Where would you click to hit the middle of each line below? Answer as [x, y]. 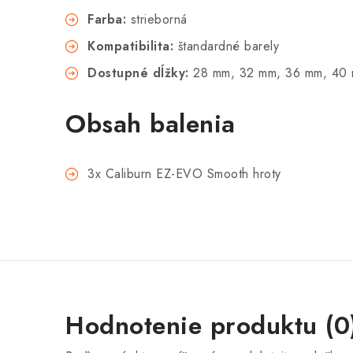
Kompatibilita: [130, 46]
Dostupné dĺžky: [138, 73]
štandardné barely [226, 46]
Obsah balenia [150, 124]
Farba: [107, 19]
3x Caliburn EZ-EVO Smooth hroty [184, 174]
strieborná [157, 19]
